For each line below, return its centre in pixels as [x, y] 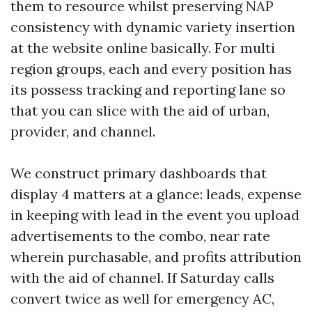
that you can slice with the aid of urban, [140, 110]
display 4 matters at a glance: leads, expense [156, 194]
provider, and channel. [83, 131]
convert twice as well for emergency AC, [142, 298]
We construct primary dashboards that [139, 173]
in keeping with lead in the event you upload [155, 215]
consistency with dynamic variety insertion [153, 27]
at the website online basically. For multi [143, 48]
